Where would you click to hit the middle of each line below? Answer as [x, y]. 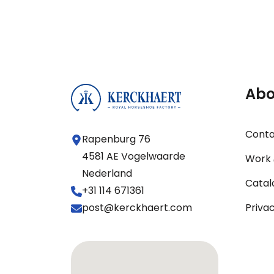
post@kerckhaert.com [137, 208]
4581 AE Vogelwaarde [134, 157]
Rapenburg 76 [117, 139]
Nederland [107, 174]
